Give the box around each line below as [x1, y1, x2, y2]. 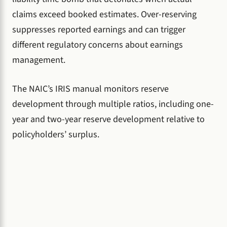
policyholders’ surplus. [12, 128, 99, 141]
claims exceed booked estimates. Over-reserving [12, 8, 197, 21]
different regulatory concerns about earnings [12, 39, 183, 52]
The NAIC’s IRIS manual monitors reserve [12, 83, 169, 96]
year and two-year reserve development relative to [12, 113, 205, 126]
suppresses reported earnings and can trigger [12, 23, 185, 36]
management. [12, 54, 65, 67]
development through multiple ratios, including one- [12, 98, 214, 111]
